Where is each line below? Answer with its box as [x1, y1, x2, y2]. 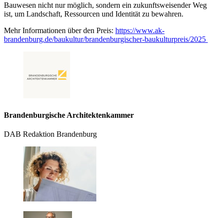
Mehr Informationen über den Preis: [4, 26, 115, 35]
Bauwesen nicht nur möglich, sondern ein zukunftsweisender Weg [4, 1, 207, 10]
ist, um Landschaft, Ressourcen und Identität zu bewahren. [4, 10, 183, 18]
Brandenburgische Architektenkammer [4, 110, 134, 119]
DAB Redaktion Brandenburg [4, 129, 97, 138]
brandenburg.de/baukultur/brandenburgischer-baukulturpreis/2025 [4, 35, 208, 44]
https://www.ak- [115, 26, 164, 35]
